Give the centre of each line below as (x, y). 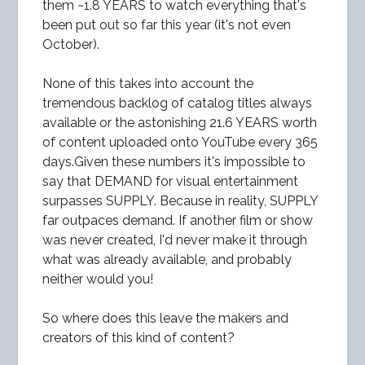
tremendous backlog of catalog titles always (178, 103)
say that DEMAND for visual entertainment (171, 181)
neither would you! (98, 279)
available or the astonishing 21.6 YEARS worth (180, 122)
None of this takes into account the (148, 83)
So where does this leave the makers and (166, 318)
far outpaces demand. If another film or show (178, 220)
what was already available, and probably (167, 259)
